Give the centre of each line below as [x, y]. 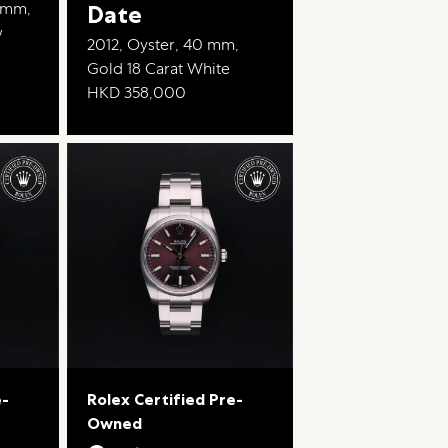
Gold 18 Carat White [158, 68]
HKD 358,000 [136, 92]
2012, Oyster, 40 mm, [162, 44]
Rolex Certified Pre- [164, 400]
